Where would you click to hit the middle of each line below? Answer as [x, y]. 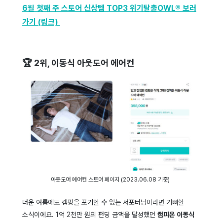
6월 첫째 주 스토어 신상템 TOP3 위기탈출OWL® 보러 [109, 8]
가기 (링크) [41, 22]
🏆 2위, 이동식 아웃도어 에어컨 [78, 63]
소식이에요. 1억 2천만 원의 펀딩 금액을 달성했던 [90, 215]
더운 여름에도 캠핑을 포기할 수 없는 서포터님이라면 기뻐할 [103, 203]
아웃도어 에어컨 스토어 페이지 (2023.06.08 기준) [110, 180]
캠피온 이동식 [176, 215]
